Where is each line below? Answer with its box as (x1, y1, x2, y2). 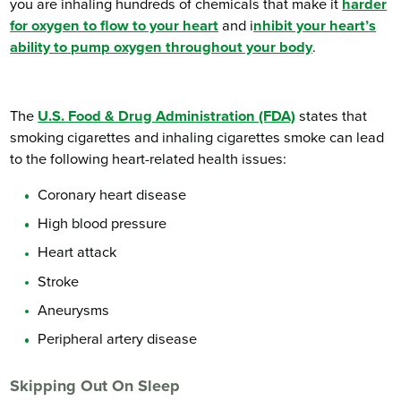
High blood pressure (38, 215, 167, 234)
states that (295, 107, 368, 125)
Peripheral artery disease (38, 329, 198, 348)
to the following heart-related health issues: (10, 149, 287, 168)
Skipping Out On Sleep (10, 375, 181, 396)
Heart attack (38, 243, 117, 262)
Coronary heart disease (38, 185, 187, 204)
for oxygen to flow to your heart (10, 16, 219, 35)
